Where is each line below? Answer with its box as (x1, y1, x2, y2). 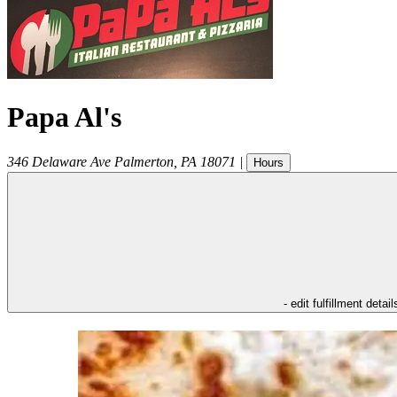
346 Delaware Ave (7, 153, 111, 169)
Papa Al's (7, 101, 121, 134)
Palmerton (114, 153, 174, 169)
